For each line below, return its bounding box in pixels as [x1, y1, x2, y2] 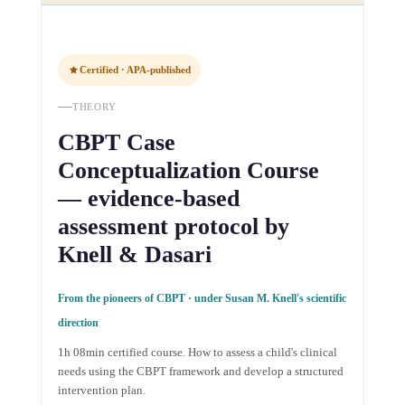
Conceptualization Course [57, 156, 319, 184]
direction [57, 316, 99, 329]
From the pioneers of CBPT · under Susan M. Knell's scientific [57, 291, 346, 305]
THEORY [71, 100, 117, 112]
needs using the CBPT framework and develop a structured [57, 363, 344, 378]
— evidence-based [57, 184, 240, 212]
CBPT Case [57, 128, 175, 155]
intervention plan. [57, 382, 146, 397]
